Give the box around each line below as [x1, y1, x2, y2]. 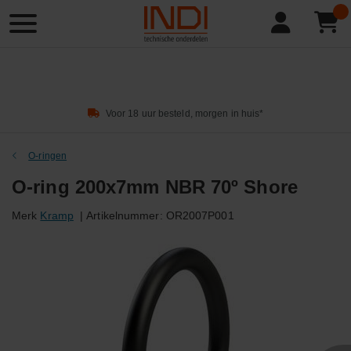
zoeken [7, 25, 44, 38]
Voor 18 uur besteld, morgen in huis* [105, 107, 264, 119]
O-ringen [28, 150, 67, 161]
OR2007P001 [165, 209, 234, 222]
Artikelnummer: [86, 209, 163, 222]
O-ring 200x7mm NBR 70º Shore [12, 176, 298, 197]
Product [7, 9, 46, 21]
